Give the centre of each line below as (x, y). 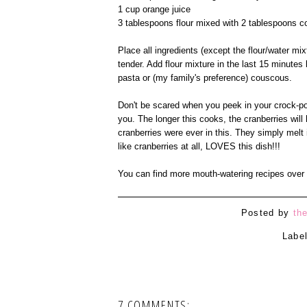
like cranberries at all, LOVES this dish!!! (199, 146)
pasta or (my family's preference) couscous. (205, 77)
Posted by (267, 212)
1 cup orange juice (154, 9)
